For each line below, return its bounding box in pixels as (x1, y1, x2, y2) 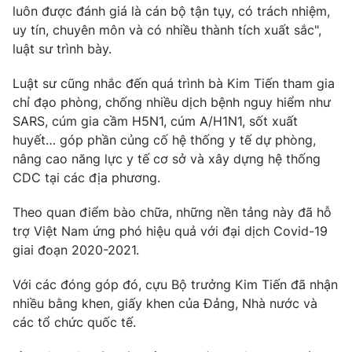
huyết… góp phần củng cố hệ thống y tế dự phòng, (13, 132, 316, 148)
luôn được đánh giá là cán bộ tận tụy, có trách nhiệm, (13, 3, 330, 20)
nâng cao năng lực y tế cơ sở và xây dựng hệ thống (13, 151, 321, 167)
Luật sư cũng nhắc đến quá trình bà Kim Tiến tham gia (13, 75, 335, 92)
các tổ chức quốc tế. (13, 314, 136, 331)
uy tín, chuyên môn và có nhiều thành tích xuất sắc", (13, 22, 321, 38)
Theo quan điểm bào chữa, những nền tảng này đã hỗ (13, 204, 332, 221)
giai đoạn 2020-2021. (13, 242, 139, 258)
